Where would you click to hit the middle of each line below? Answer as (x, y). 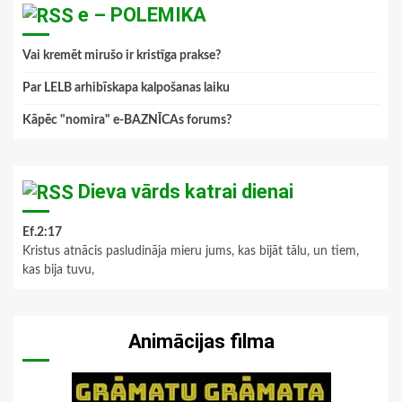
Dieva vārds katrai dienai (186, 192)
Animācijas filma (201, 342)
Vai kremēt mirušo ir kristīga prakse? (122, 56)
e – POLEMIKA (142, 15)
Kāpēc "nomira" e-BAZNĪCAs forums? (127, 121)
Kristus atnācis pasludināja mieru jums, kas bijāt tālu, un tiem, (191, 252)
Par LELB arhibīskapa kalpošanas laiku (126, 88)
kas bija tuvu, (58, 271)
